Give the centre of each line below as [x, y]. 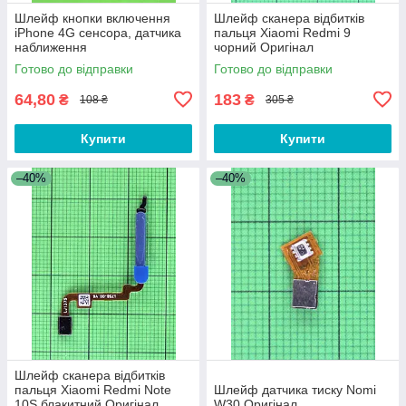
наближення [51, 47]
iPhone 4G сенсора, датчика [98, 32]
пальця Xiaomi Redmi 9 [282, 32]
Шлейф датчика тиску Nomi [295, 389]
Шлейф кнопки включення [92, 18]
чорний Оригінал [264, 47]
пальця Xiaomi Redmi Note [93, 389]
